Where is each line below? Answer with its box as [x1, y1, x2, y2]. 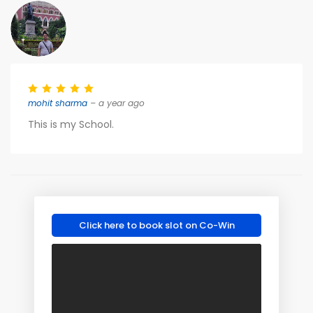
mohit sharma [28, 97, 87, 109]
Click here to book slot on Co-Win [78, 219, 235, 232]
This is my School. [28, 117, 114, 131]
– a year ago [87, 97, 145, 109]
